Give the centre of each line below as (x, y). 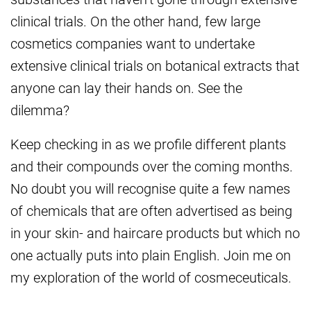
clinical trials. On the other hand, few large (135, 21)
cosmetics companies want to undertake (133, 43)
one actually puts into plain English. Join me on (151, 255)
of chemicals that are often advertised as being (151, 211)
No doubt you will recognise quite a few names (150, 188)
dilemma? (40, 110)
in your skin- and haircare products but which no (155, 233)
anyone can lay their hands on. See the (126, 88)
